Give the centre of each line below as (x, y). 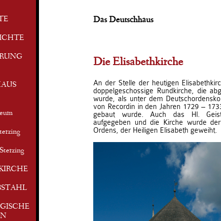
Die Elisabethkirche (138, 63)
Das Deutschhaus (123, 20)
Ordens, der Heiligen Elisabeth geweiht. (155, 130)
